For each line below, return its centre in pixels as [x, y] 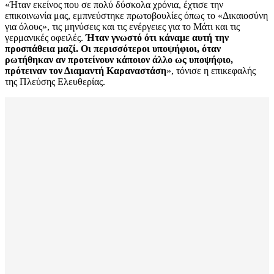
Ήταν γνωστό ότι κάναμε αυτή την [157, 37]
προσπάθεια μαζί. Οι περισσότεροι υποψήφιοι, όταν [113, 48]
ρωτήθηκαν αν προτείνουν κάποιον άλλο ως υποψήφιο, [119, 59]
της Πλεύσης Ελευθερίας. [55, 81]
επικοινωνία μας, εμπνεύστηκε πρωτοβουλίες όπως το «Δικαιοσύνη [136, 15]
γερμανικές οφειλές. [45, 37]
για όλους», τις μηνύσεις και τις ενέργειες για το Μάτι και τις [122, 26]
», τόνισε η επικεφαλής [211, 70]
